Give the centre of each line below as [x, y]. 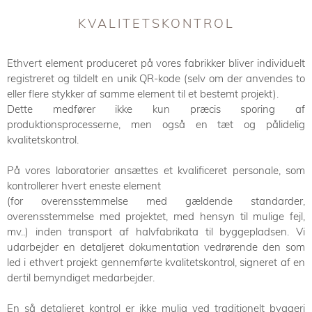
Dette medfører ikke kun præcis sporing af [156, 109]
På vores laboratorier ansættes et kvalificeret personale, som [156, 170]
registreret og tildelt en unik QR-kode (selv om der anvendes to [156, 78]
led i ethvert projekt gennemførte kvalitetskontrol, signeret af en [156, 262]
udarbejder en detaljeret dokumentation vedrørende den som [156, 247]
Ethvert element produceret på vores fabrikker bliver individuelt [156, 63]
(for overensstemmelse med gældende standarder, [156, 201]
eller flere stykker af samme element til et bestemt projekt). [144, 94]
